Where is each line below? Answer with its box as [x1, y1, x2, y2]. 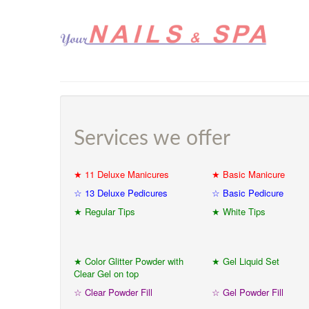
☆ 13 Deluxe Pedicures [74, 186, 168, 199]
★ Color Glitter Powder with [74, 255, 183, 268]
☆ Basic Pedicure [212, 186, 283, 199]
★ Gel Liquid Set [212, 255, 279, 268]
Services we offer [74, 128, 230, 149]
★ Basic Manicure [212, 168, 285, 181]
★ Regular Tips [74, 205, 135, 218]
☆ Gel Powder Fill [212, 286, 283, 299]
